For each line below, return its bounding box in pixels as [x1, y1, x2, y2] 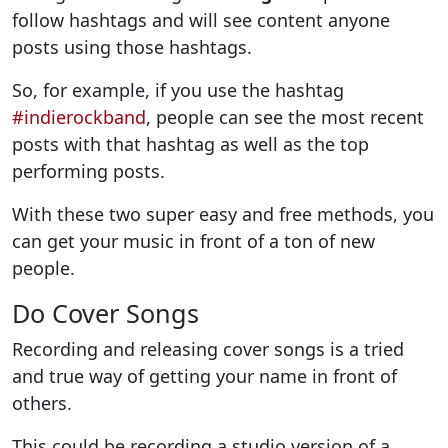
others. [12, 390, 72, 415]
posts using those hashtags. [12, 34, 252, 59]
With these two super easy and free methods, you [12, 201, 434, 226]
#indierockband [12, 104, 146, 129]
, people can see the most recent [146, 104, 424, 129]
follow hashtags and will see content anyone [12, 7, 390, 32]
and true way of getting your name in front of [12, 363, 397, 388]
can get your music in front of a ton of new [12, 228, 375, 253]
